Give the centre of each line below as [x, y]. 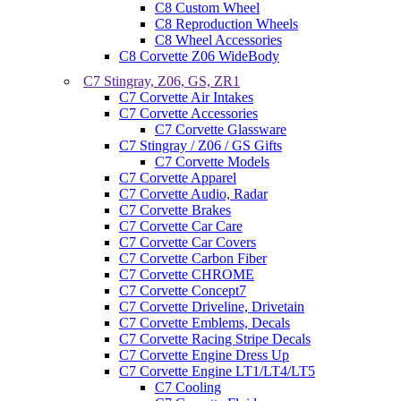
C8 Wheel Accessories [218, 40]
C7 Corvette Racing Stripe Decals [215, 339]
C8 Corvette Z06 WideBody [199, 56]
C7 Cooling [188, 387]
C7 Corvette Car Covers [188, 242]
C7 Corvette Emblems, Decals [205, 323]
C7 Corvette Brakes [175, 210]
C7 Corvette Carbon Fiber [193, 258]
